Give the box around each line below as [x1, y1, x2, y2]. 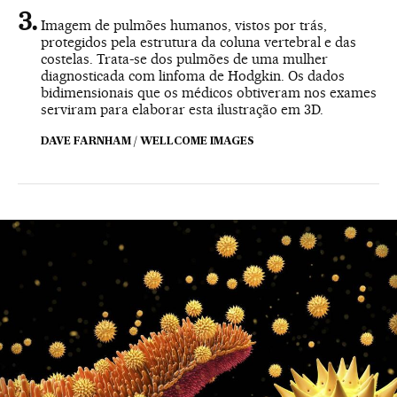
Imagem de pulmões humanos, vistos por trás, [41, 16, 327, 34]
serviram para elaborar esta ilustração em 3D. [41, 100, 323, 118]
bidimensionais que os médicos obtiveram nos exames [41, 83, 377, 101]
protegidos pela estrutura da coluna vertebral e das [41, 33, 356, 51]
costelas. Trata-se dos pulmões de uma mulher [41, 50, 328, 67]
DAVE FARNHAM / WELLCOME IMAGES [41, 136, 254, 147]
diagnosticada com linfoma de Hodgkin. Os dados [41, 66, 345, 84]
